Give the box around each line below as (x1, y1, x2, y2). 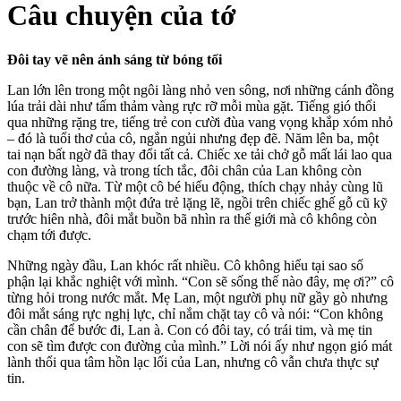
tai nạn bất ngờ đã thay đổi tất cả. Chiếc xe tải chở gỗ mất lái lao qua (7, 146, 392, 162)
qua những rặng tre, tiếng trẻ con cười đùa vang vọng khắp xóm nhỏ (7, 114, 393, 130)
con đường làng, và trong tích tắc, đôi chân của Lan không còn (7, 162, 362, 178)
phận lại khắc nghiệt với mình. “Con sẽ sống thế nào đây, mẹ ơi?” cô (7, 273, 394, 289)
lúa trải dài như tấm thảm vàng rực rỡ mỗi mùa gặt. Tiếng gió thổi (7, 98, 376, 114)
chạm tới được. (7, 226, 91, 243)
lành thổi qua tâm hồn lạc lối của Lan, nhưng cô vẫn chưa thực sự (7, 354, 379, 370)
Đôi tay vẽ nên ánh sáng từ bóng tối (7, 51, 222, 67)
